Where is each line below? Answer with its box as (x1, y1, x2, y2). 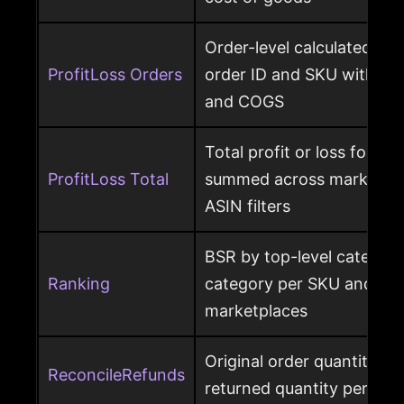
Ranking (48, 274, 110, 294)
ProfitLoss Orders (48, 65, 182, 85)
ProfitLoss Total (48, 170, 169, 189)
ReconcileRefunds (48, 365, 185, 385)
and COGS (205, 92, 284, 112)
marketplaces (205, 301, 308, 321)
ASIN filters (205, 197, 290, 216)
